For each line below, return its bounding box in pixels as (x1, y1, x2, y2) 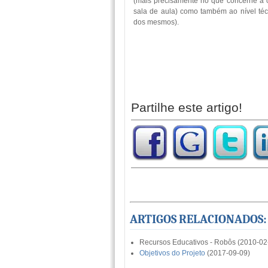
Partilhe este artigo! (131, 100, 242, 114)
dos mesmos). (133, 18, 179, 26)
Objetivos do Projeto (139, 249, 205, 257)
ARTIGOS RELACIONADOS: (130, 212, 267, 226)
